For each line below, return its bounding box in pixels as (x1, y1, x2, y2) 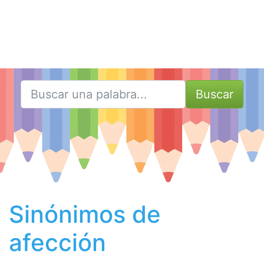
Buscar (196, 87, 233, 101)
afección (9, 228, 106, 257)
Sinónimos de (9, 200, 161, 229)
